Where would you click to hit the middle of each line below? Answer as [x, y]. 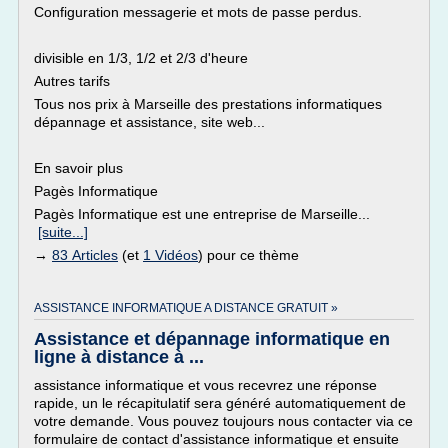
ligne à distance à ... [119, 357]
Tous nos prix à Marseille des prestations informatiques [210, 104]
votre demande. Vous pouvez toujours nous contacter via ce [223, 421]
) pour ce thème [248, 255]
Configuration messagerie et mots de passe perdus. [198, 12]
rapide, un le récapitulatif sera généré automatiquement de [220, 403]
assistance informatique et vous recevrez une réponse [205, 385]
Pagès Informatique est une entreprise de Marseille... [202, 214]
